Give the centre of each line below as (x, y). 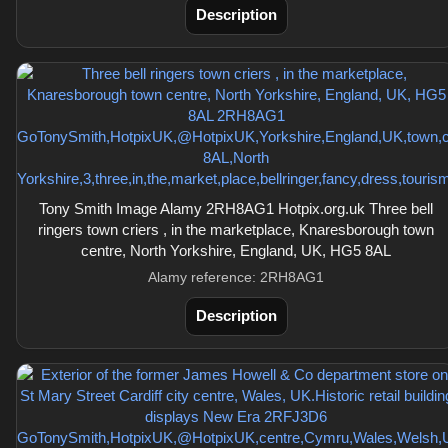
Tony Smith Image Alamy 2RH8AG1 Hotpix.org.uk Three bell (236, 208)
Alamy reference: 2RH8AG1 (236, 277)
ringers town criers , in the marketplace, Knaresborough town (236, 229)
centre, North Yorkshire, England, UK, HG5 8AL (236, 250)
